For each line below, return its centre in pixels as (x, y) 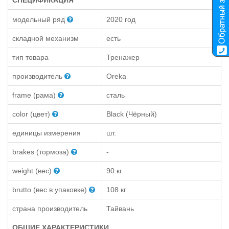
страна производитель (50, 209)
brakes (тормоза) (41, 152)
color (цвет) (31, 114)
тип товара (30, 58)
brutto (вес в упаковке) (50, 190)
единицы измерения (47, 133)
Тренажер (123, 58)
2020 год (121, 20)
